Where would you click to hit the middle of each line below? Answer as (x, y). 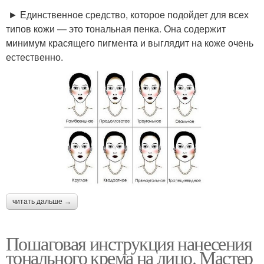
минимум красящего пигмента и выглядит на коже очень (130, 42)
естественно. (34, 57)
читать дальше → (42, 202)
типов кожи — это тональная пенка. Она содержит (116, 28)
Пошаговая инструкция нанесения (129, 243)
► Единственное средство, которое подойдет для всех (127, 14)
